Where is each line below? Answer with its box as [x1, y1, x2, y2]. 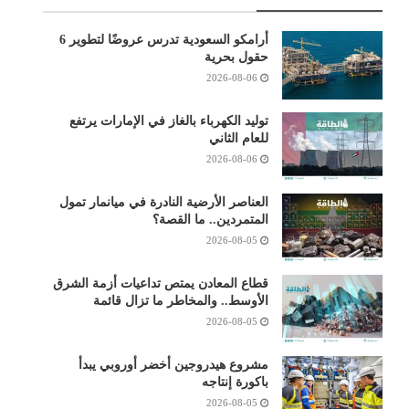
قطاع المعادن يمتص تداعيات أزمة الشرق [52, 276, 268, 290]
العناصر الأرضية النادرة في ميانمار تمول [58, 194, 268, 209]
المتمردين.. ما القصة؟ [152, 212, 268, 226]
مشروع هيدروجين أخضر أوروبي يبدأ [78, 357, 268, 372]
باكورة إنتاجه [201, 374, 268, 389]
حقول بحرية [204, 49, 268, 64]
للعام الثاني [208, 131, 268, 145]
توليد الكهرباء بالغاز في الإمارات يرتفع [68, 113, 268, 128]
